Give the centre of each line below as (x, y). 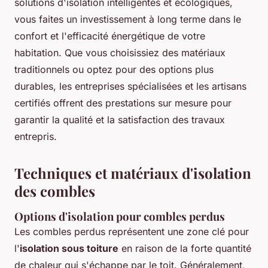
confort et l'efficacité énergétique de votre (110, 36)
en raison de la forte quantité (185, 249)
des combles (55, 191)
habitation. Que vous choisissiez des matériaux (120, 53)
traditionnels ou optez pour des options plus (114, 70)
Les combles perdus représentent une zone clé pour (132, 232)
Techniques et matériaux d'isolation (133, 173)
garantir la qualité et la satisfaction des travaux (120, 120)
